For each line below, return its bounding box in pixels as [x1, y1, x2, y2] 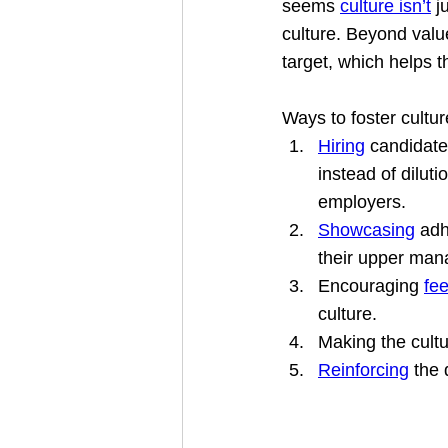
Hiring [318, 136, 365, 156]
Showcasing [318, 220, 415, 240]
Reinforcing [318, 360, 409, 380]
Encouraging [318, 276, 424, 296]
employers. [318, 192, 406, 212]
